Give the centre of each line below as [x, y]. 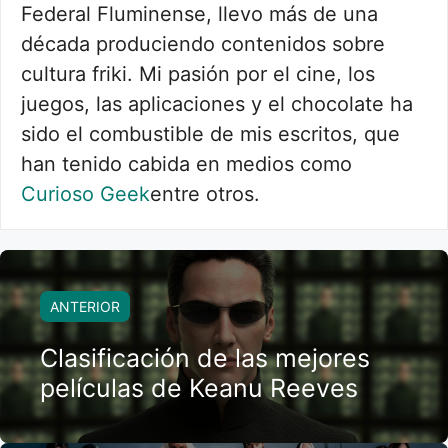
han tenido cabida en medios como [186, 163]
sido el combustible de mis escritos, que [210, 133]
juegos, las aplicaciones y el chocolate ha [217, 103]
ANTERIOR [85, 306]
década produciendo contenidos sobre [203, 43]
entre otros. [205, 193]
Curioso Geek [85, 193]
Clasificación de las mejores [205, 357]
